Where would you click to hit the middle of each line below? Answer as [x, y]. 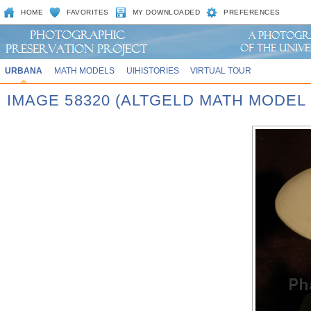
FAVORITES [88, 12]
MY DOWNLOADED [166, 12]
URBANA [23, 70]
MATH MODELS [84, 70]
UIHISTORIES [152, 70]
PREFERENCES [252, 12]
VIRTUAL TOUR [221, 70]
